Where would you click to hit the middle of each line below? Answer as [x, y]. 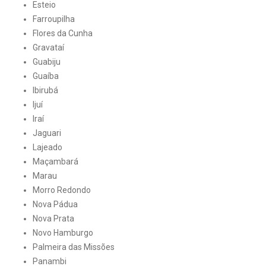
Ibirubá [45, 90]
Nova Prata [53, 218]
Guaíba [46, 76]
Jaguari [47, 133]
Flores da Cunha [63, 33]
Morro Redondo [62, 190]
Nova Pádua [55, 204]
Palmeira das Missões [74, 247]
